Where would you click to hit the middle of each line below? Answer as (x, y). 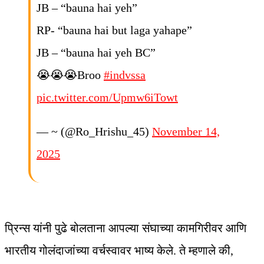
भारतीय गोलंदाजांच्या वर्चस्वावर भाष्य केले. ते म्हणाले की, (119, 251)
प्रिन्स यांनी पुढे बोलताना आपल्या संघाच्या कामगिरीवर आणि (126, 228)
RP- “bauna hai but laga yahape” (114, 30)
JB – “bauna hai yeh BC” (96, 53)
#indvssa (125, 75)
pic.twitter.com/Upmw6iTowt (107, 98)
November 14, (186, 132)
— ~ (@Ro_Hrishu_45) (94, 132)
